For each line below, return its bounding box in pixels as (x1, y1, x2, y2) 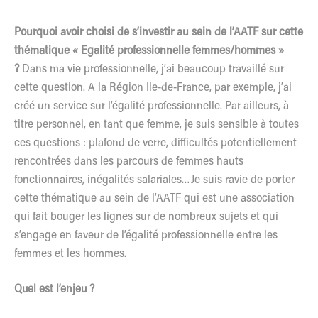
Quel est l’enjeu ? (14, 283, 97, 295)
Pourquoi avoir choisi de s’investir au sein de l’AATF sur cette (14, 26, 303, 38)
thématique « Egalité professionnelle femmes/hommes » (14, 45, 284, 57)
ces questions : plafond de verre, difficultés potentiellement (14, 137, 297, 149)
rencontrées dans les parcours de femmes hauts (14, 155, 243, 168)
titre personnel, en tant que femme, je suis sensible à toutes (14, 119, 299, 131)
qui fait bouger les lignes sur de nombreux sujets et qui (14, 211, 278, 223)
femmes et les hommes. (14, 248, 126, 260)
